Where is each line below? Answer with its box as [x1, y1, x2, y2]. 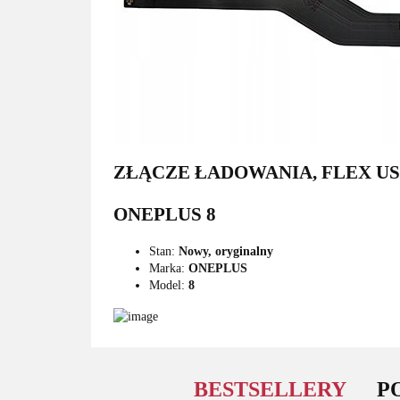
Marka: [149, 262, 188, 276]
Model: [149, 279, 188, 293]
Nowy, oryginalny [179, 245, 273, 259]
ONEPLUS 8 [113, 203, 216, 225]
